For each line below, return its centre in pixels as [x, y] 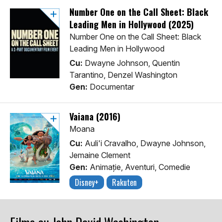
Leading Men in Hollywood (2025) [132, 25]
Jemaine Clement [100, 155]
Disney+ [87, 183]
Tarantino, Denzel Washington [123, 75]
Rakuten [124, 183]
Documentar [111, 87]
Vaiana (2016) [95, 117]
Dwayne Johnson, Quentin [131, 63]
